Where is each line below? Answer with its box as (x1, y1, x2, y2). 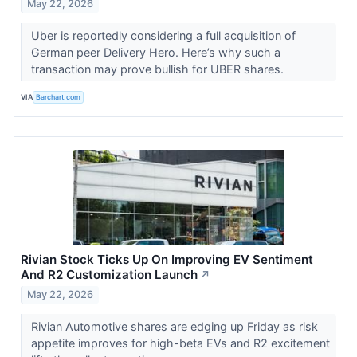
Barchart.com (36, 92, 81, 102)
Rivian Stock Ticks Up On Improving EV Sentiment (21, 251, 313, 267)
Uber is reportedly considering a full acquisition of (30, 28, 296, 42)
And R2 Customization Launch (21, 266, 198, 282)
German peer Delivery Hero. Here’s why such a (30, 45, 280, 59)
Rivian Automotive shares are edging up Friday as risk (30, 320, 318, 334)
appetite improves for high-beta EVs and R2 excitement (30, 336, 330, 351)
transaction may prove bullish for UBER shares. (30, 61, 287, 76)
